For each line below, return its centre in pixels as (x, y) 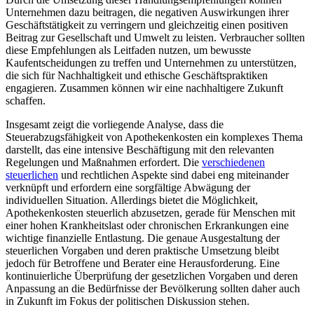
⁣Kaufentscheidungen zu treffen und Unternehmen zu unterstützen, (151, 63)
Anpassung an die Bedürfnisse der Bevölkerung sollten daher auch (153, 289)
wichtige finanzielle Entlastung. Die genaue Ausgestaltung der (143, 238)
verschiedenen (233, 163)
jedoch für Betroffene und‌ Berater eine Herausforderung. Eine (143, 264)
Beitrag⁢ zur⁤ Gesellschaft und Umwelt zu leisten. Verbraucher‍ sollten (155, 38)
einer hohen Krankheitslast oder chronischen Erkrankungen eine (147, 226)
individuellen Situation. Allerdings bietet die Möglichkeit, (132, 200)
